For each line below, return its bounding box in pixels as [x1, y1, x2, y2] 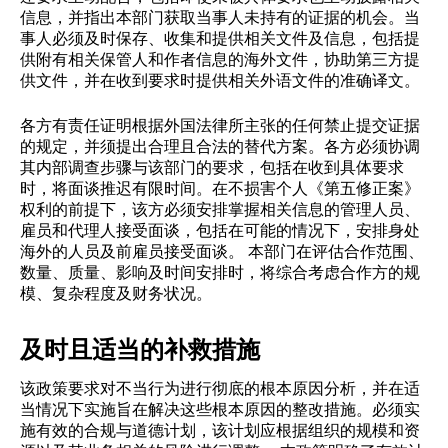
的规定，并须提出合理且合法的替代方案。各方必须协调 [20, 135, 420, 155]
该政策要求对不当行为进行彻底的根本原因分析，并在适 [20, 377, 420, 397]
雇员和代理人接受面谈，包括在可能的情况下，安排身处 [20, 219, 420, 239]
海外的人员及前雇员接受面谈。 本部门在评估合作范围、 [20, 240, 424, 260]
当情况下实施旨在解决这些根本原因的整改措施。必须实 [20, 398, 420, 418]
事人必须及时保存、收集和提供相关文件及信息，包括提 [20, 27, 420, 47]
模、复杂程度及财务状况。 [20, 282, 212, 302]
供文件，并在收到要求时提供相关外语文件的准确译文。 [20, 69, 420, 89]
